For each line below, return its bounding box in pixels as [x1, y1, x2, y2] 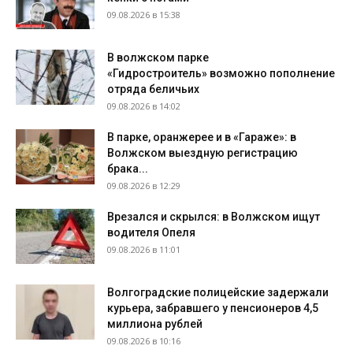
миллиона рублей [107, 317, 203, 330]
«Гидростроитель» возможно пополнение [107, 66, 335, 80]
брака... [107, 162, 148, 175]
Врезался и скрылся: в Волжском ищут [107, 210, 320, 223]
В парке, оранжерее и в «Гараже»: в [107, 130, 296, 143]
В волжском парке [107, 50, 209, 64]
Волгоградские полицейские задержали [107, 285, 329, 299]
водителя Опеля [107, 225, 195, 239]
